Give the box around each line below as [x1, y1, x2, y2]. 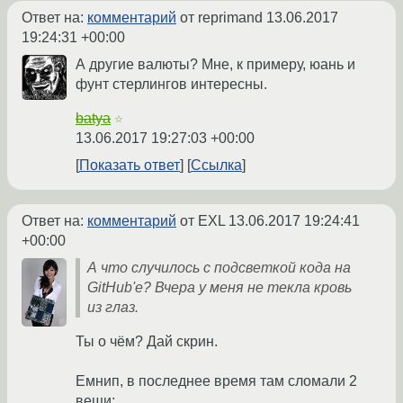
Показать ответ [79, 157, 180, 174]
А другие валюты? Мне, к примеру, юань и [76, 57, 355, 73]
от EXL [176, 213, 228, 229]
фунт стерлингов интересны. [76, 76, 267, 93]
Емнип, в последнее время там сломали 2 [76, 373, 357, 390]
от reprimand [176, 10, 266, 26]
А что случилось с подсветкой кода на [87, 260, 351, 276]
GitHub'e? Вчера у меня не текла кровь [87, 280, 352, 296]
